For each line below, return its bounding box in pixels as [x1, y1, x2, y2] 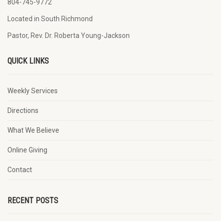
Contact [7, 166, 32, 174]
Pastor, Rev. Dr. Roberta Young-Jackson [7, 32, 130, 39]
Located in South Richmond [7, 15, 93, 23]
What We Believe [7, 126, 59, 134]
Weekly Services [7, 87, 58, 95]
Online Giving [7, 146, 47, 154]
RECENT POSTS [7, 196, 58, 205]
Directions [7, 107, 38, 114]
